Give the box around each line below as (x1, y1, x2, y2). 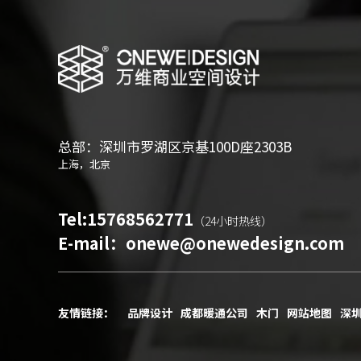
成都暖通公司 (180, 304, 248, 321)
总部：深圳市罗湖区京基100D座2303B (58, 135, 292, 156)
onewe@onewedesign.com (126, 230, 344, 255)
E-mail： (58, 230, 126, 255)
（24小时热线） (193, 212, 272, 229)
